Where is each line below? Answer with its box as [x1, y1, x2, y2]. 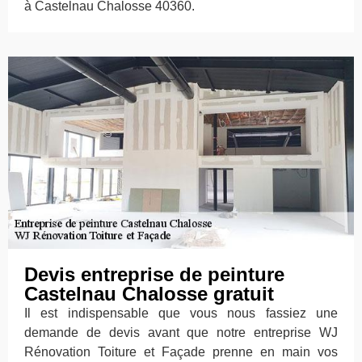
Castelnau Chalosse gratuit [24, 283, 274, 305]
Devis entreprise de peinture [24, 263, 284, 286]
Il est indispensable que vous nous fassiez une [24, 306, 338, 321]
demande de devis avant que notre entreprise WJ [24, 326, 338, 340]
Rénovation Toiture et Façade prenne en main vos [24, 345, 338, 360]
